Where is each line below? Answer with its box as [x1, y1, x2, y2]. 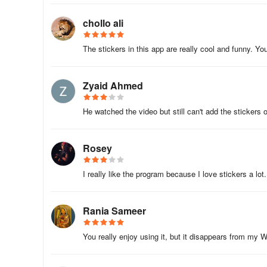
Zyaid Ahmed [83, 79, 143, 92]
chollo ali [83, 16, 123, 30]
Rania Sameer [83, 204, 146, 218]
